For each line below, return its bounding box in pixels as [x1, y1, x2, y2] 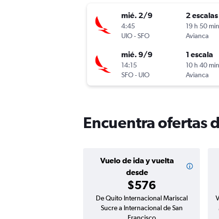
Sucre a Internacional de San [100, 204, 183, 212]
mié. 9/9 [121, 50, 153, 59]
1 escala [186, 50, 213, 59]
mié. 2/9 [121, 11, 153, 20]
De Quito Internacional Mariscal [95, 194, 188, 202]
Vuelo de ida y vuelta [100, 156, 175, 165]
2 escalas [186, 11, 218, 20]
